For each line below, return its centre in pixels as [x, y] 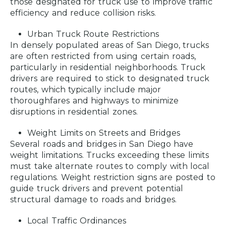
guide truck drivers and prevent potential [97, 189]
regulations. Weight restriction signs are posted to [113, 178]
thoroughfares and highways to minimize [95, 101]
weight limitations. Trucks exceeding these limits [110, 155]
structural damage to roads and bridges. [94, 200]
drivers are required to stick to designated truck [110, 79]
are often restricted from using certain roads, [103, 56]
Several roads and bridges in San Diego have [102, 144]
